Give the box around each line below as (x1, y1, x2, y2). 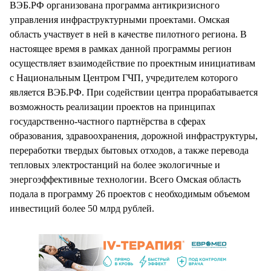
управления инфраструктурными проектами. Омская (10, 15, 229, 25)
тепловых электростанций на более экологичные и (10, 160, 220, 171)
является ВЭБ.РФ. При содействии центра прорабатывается (10, 87, 258, 98)
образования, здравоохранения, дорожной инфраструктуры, (10, 131, 258, 142)
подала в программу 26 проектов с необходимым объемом (10, 189, 250, 200)
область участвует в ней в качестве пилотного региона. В (10, 29, 247, 40)
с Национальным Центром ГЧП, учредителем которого (10, 73, 238, 83)
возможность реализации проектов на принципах (10, 102, 215, 113)
